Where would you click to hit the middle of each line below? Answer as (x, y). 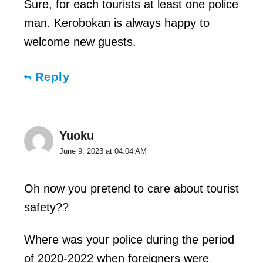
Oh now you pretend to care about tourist (131, 188)
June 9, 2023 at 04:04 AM (103, 151)
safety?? (46, 207)
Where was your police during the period (129, 239)
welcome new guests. (80, 41)
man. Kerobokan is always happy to (117, 23)
